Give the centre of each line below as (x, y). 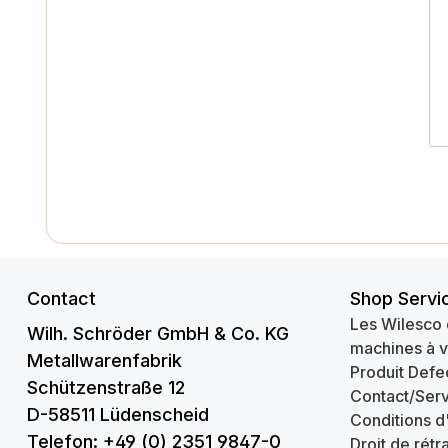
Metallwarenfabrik (104, 360)
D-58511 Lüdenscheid (118, 414)
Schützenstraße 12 (106, 387)
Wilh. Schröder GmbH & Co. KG (158, 333)
